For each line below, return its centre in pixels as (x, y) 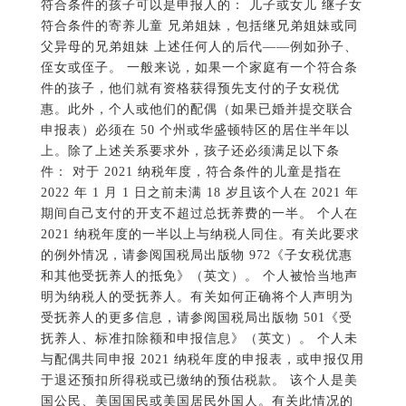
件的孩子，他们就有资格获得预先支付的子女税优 (190, 89)
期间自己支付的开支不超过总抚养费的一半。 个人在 (199, 214)
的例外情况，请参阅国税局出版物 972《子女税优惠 (196, 256)
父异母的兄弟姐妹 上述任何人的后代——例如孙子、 (199, 47)
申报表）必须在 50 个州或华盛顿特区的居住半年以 (195, 130)
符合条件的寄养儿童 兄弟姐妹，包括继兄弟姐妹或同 (199, 26)
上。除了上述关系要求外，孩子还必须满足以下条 (190, 151)
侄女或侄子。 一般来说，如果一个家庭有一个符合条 (199, 68)
